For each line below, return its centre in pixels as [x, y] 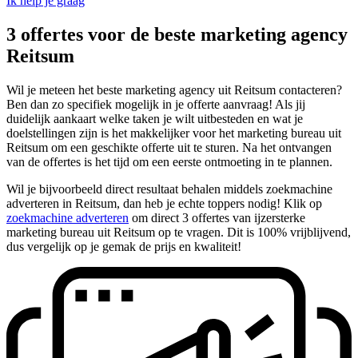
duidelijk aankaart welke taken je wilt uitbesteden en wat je [155, 118]
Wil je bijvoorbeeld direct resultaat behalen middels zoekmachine [169, 189]
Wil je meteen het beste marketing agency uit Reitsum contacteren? [174, 89]
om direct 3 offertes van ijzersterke [217, 217]
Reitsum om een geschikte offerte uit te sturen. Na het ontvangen [169, 147]
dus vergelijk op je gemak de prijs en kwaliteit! [124, 246]
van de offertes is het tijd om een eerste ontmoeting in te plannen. [169, 161]
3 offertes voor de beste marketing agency [177, 34]
